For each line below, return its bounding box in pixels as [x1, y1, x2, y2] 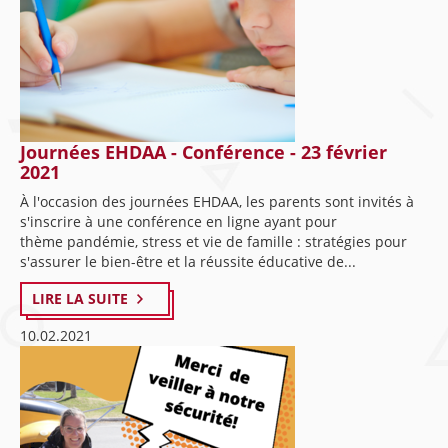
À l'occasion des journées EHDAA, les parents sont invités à [20, 192, 414, 211]
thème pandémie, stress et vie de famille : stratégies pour [20, 232, 407, 251]
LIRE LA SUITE [32, 289, 128, 308]
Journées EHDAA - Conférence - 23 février [20, 140, 387, 164]
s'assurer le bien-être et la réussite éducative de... [20, 252, 356, 271]
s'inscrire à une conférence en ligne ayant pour [20, 212, 337, 231]
